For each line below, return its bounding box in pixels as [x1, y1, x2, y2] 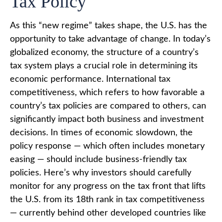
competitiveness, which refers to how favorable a [10, 88, 205, 97]
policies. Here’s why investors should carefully [10, 168, 191, 177]
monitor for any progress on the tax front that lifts [10, 181, 206, 191]
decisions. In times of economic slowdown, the [10, 128, 193, 137]
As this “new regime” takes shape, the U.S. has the [10, 21, 207, 30]
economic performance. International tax [10, 74, 170, 84]
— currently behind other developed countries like [10, 208, 206, 218]
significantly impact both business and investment [10, 114, 204, 124]
